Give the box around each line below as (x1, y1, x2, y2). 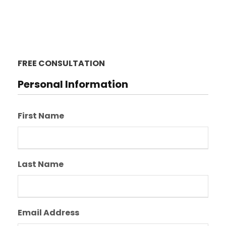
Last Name (18, 158, 64, 170)
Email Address (18, 207, 79, 218)
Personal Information (18, 77, 128, 91)
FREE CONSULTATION (18, 58, 105, 69)
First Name (18, 110, 64, 122)
